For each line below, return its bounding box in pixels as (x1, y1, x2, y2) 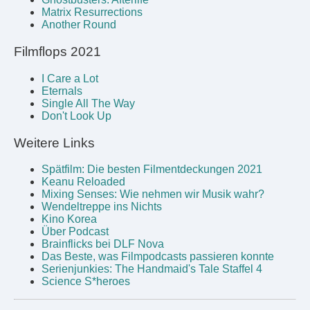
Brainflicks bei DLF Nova (42, 238, 164, 250)
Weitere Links (14, 135, 95, 150)
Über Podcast (42, 226, 109, 238)
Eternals (42, 84, 82, 97)
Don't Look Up (42, 109, 111, 122)
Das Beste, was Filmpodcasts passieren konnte (42, 250, 274, 263)
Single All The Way (42, 97, 135, 109)
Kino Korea (42, 213, 97, 226)
